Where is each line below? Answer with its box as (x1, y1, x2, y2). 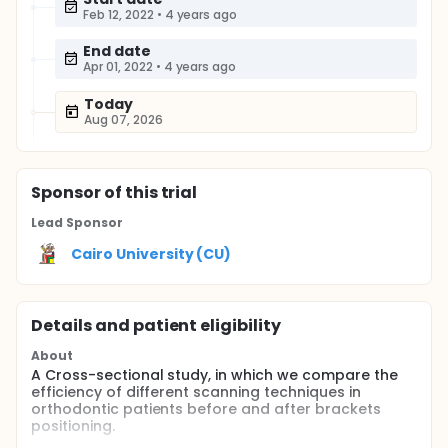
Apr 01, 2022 (83, 58, 153, 75)
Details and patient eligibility (31, 314, 282, 337)
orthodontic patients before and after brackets (31, 399, 381, 419)
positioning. (31, 416, 115, 436)
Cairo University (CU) (71, 243, 232, 264)
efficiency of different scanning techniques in (31, 382, 361, 402)
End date (83, 41, 151, 61)
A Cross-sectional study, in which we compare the (31, 365, 398, 385)
